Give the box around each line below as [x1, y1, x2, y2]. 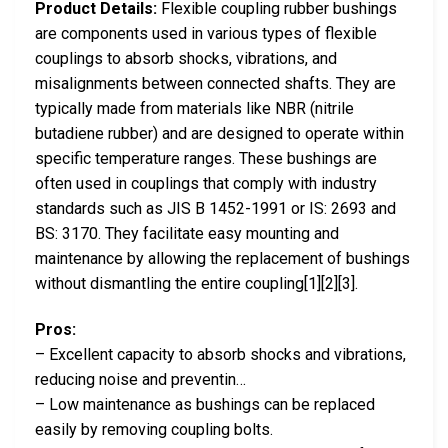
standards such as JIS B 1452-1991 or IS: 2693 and [35, 199, 396, 219]
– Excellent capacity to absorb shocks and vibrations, [35, 345, 406, 365]
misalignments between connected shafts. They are [35, 74, 396, 94]
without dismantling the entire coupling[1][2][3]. [35, 274, 358, 294]
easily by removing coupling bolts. [35, 420, 273, 440]
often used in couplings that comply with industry [35, 174, 377, 194]
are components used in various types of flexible [35, 24, 377, 44]
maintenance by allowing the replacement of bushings [35, 249, 410, 269]
